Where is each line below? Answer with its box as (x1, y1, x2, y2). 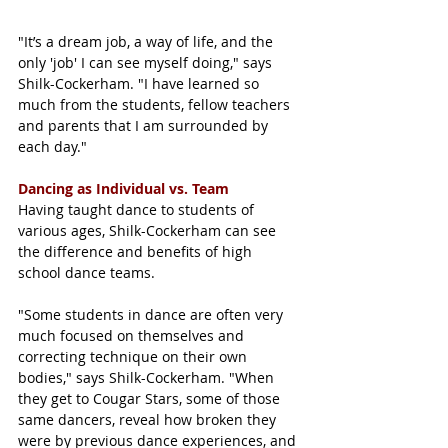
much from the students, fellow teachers (18, 94, 294, 114)
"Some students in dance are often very (18, 304, 287, 324)
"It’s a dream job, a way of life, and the (18, 31, 277, 51)
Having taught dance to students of (18, 199, 258, 219)
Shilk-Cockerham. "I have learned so (18, 73, 263, 93)
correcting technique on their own (18, 346, 251, 366)
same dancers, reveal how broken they (18, 409, 280, 429)
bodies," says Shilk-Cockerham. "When (18, 367, 278, 387)
